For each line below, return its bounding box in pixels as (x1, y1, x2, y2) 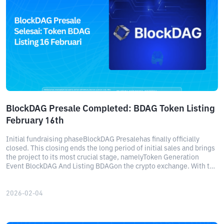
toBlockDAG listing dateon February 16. (6, 181, 130, 188)
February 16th (6, 116, 64, 125)
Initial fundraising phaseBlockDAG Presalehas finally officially (6, 136, 199, 143)
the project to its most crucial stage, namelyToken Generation (6, 154, 199, 161)
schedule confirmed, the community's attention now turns (6, 172, 188, 179)
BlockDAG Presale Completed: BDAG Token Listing (6, 104, 215, 113)
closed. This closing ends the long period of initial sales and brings (6, 145, 215, 152)
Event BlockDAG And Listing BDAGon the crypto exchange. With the (6, 163, 217, 170)
